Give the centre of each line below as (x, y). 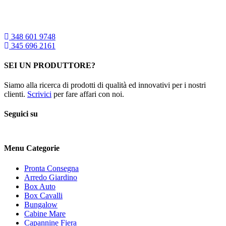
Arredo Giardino (51, 177)
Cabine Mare (45, 213)
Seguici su (21, 114)
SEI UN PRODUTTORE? (50, 65)
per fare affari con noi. (88, 94)
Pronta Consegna (51, 168)
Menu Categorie (32, 148)
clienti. (16, 94)
